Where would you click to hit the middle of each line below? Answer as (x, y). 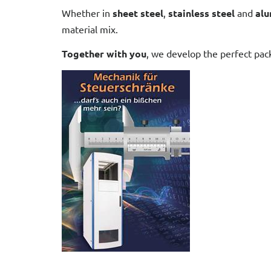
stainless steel (201, 13)
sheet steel (138, 13)
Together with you (104, 54)
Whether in (87, 13)
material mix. (90, 29)
